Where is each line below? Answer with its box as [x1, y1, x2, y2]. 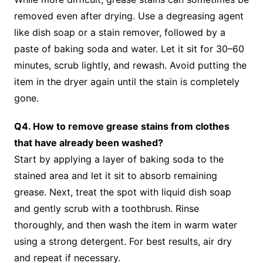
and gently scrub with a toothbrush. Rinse [14, 202, 199, 214]
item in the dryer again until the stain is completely [14, 75, 240, 87]
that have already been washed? [14, 136, 163, 149]
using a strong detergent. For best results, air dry [14, 235, 232, 247]
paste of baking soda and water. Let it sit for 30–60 [14, 42, 244, 55]
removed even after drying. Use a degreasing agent [14, 9, 244, 22]
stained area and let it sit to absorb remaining [14, 169, 217, 181]
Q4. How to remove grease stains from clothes [14, 120, 230, 132]
